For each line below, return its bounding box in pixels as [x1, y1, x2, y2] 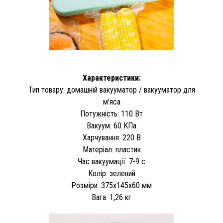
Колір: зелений [88, 168, 135, 178]
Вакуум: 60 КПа [87, 120, 136, 130]
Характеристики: [82, 73, 141, 83]
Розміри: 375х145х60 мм [71, 180, 152, 190]
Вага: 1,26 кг [92, 192, 131, 202]
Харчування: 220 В [82, 132, 141, 142]
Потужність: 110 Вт [80, 109, 143, 118]
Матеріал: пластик [82, 144, 141, 154]
